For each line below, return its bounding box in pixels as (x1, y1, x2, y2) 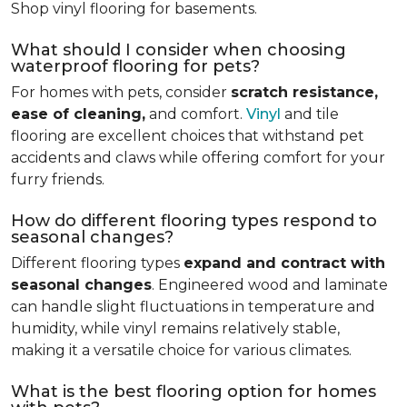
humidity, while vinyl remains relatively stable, (11, 320, 340, 337)
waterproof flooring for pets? (11, 56, 260, 76)
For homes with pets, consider (11, 84, 231, 101)
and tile (281, 105, 339, 123)
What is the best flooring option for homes (11, 382, 376, 402)
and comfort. (145, 105, 246, 123)
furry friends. (11, 171, 104, 188)
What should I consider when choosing (11, 40, 346, 60)
